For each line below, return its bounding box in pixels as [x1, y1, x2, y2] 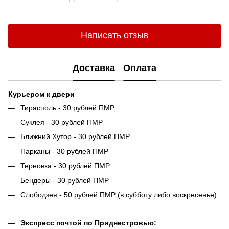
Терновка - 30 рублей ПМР [20, 162, 110, 170]
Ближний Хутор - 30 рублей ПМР [20, 132, 130, 141]
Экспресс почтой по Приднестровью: [20, 219, 156, 227]
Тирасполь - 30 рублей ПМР [20, 103, 114, 112]
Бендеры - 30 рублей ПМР [20, 176, 109, 185]
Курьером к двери [8, 89, 75, 98]
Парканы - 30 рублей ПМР [20, 147, 108, 155]
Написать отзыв [80, 30, 149, 41]
